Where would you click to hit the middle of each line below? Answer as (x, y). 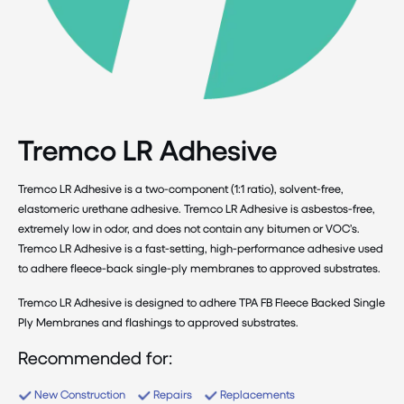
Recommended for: (95, 358)
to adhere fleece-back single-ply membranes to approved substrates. (199, 268)
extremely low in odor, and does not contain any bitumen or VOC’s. (189, 229)
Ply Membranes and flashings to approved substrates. (158, 322)
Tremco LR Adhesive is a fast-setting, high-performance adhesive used (201, 248)
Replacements (257, 395)
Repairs (173, 395)
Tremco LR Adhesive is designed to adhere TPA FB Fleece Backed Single (202, 303)
